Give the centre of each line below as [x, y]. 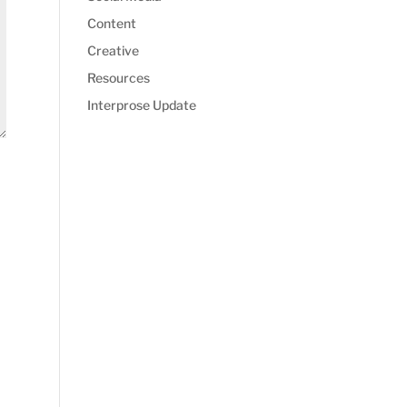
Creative [114, 50]
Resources [119, 78]
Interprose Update [142, 105]
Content [112, 23]
